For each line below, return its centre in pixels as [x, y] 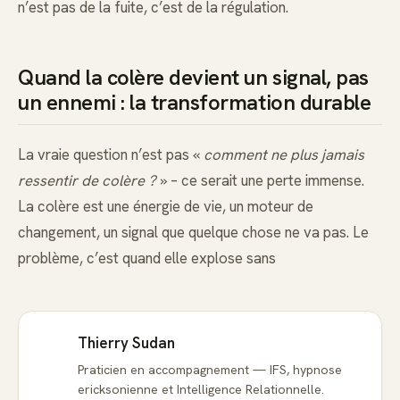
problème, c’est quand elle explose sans [147, 258]
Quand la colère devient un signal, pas [193, 78]
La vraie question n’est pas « [111, 155]
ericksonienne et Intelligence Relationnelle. [201, 390]
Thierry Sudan [126, 343]
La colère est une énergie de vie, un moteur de [166, 207]
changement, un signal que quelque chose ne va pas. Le [193, 233]
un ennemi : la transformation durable [195, 103]
